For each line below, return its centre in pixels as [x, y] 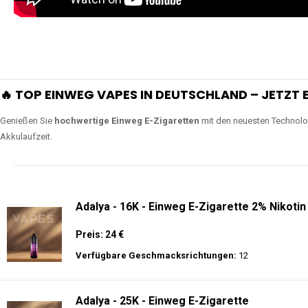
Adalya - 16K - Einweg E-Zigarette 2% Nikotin [191, 207]
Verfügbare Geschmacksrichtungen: [156, 255]
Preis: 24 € [100, 234]
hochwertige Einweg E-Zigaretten [127, 121]
